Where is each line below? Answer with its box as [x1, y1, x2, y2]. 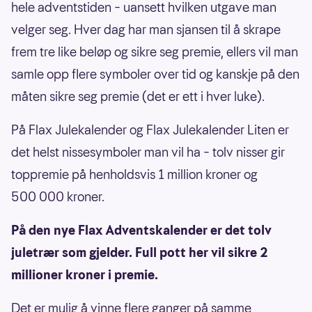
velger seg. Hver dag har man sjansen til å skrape [11, 21, 281, 39]
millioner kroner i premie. [11, 266, 158, 284]
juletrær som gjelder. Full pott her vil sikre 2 [11, 244, 268, 262]
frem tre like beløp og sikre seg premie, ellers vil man [11, 43, 298, 61]
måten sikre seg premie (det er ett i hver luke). [11, 88, 265, 106]
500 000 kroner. [11, 188, 104, 206]
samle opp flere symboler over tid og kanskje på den [11, 65, 299, 84]
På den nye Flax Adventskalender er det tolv [11, 221, 272, 240]
